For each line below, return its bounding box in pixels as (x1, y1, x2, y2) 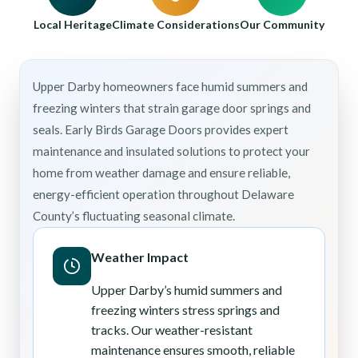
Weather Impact (91, 249, 189, 265)
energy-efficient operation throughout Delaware (33, 187, 294, 202)
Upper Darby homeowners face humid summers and (33, 79, 308, 94)
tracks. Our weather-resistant (91, 322, 253, 338)
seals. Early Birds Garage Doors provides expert (33, 122, 288, 137)
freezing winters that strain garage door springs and (33, 101, 311, 116)
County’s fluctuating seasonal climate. (33, 209, 235, 224)
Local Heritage (34, 18, 112, 32)
